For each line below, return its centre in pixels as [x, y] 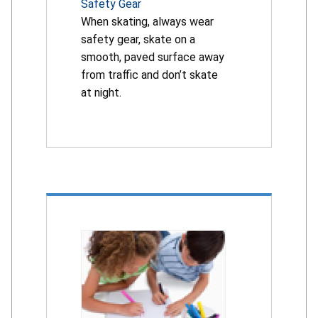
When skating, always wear [147, 22]
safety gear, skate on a [138, 40]
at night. [101, 93]
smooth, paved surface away [153, 57]
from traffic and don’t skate [149, 75]
